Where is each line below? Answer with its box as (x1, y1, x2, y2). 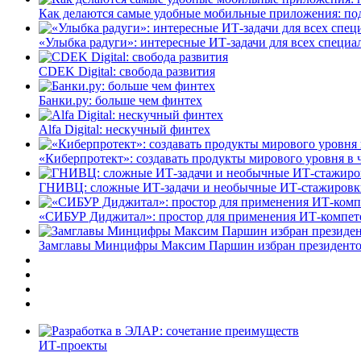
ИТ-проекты (39, 338, 107, 352)
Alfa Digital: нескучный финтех (39, 122, 210, 136)
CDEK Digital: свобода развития (39, 64, 215, 78)
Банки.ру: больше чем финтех (39, 93, 202, 107)
